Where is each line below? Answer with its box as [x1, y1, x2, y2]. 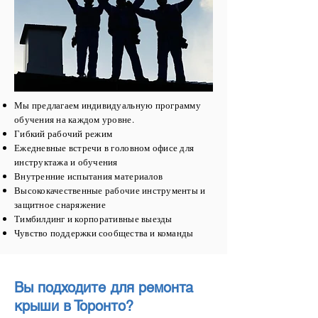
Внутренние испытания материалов [14, 170, 163, 182]
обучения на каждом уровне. [14, 113, 134, 126]
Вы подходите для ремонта [14, 279, 193, 296]
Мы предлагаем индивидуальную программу [14, 99, 201, 111]
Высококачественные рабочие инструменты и [14, 184, 206, 197]
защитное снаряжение [14, 198, 106, 211]
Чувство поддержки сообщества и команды [14, 226, 194, 239]
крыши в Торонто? [14, 297, 133, 314]
